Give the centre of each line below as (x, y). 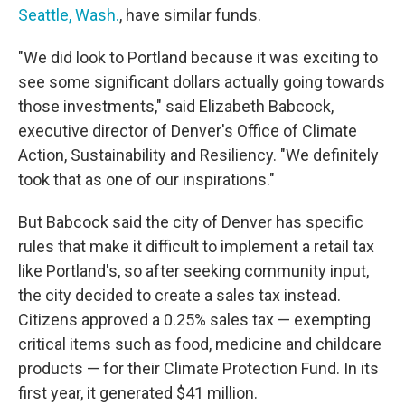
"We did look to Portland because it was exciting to (198, 57)
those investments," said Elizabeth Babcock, (176, 106)
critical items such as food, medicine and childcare (200, 344)
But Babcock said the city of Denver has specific (191, 221)
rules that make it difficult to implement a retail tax (196, 246)
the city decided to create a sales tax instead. (179, 295)
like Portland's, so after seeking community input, (193, 270)
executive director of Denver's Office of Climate (188, 130)
